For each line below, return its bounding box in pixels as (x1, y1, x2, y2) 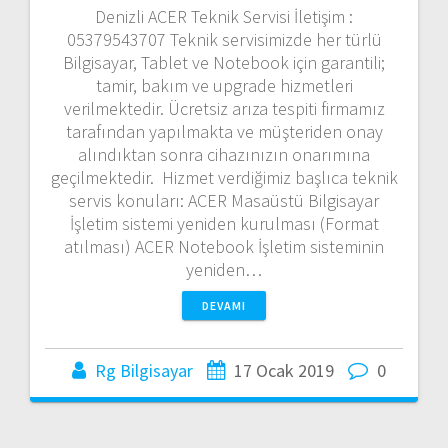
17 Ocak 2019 (234, 358, 334, 382)
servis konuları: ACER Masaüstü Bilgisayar (69, 188, 379, 212)
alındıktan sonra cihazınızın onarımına (78, 142, 370, 166)
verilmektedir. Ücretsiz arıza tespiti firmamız (63, 96, 385, 120)
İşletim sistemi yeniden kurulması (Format (69, 211, 379, 235)
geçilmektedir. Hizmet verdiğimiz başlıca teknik (50, 165, 398, 189)
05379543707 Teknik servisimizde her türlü (66, 27, 382, 51)
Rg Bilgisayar (95, 358, 193, 382)
